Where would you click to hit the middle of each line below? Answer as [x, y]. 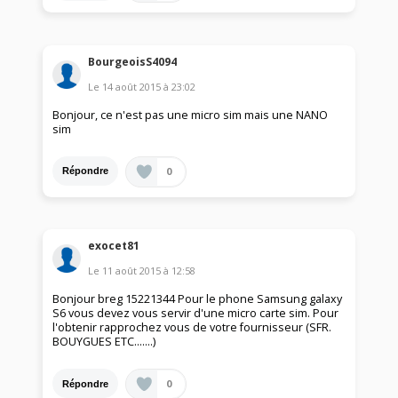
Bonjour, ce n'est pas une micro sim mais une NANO [191, 115]
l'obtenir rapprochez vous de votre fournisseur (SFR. [192, 328]
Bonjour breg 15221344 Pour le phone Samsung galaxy [198, 299]
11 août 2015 [132, 271]
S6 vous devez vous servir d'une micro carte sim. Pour [196, 314]
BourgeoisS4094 [133, 61]
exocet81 [114, 246]
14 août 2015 [132, 86]
